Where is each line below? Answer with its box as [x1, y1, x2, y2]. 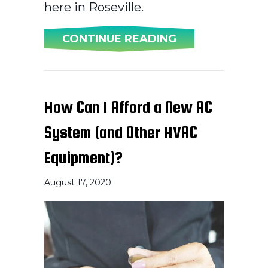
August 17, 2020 [44, 176, 111, 188]
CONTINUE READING [62, 32, 176, 45]
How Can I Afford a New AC [44, 97, 212, 117]
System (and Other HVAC [44, 122, 197, 142]
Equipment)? [44, 147, 123, 167]
